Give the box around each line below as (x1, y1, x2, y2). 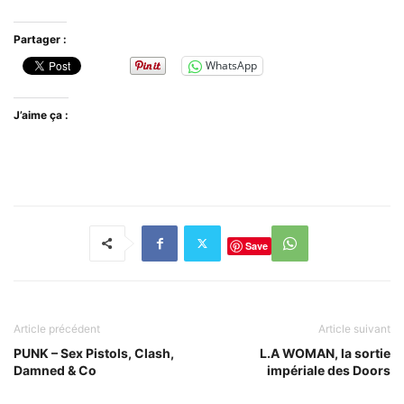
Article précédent (14, 321, 100, 335)
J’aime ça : (14, 107, 69, 122)
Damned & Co (14, 362, 96, 378)
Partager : (14, 32, 67, 46)
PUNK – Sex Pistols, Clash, (14, 344, 174, 361)
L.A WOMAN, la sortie (260, 344, 390, 361)
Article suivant (318, 321, 390, 335)
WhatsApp (206, 58, 257, 74)
